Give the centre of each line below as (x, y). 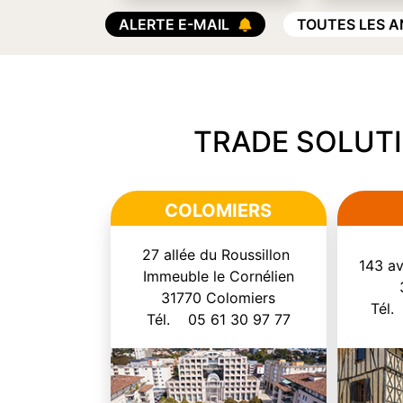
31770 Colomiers (219, 297)
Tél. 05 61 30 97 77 (218, 319)
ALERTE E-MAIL (174, 24)
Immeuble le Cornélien (218, 276)
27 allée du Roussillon (219, 254)
